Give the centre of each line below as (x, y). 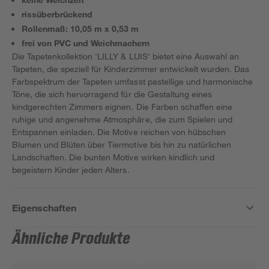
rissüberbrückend (57, 14)
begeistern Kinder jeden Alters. (71, 170)
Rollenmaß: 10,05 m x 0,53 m (80, 29)
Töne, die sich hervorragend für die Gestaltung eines (112, 94)
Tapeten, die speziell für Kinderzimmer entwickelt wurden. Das (131, 69)
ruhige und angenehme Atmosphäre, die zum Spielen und (122, 119)
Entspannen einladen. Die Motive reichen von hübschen (119, 132)
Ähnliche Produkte (71, 239)
